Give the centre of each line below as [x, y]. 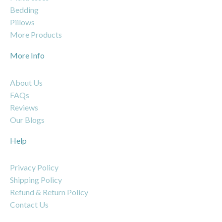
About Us [26, 82]
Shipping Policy [36, 179]
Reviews [24, 107]
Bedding [24, 10]
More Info [27, 55]
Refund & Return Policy [49, 192]
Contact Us [29, 204]
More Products [36, 35]
